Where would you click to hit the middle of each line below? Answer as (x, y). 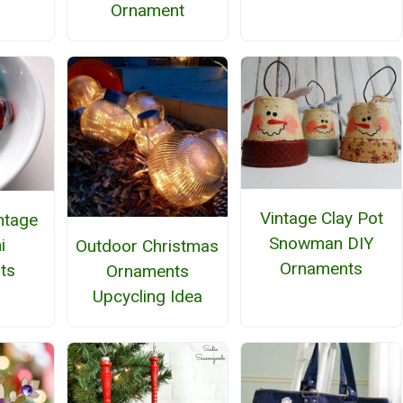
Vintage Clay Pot (321, 219)
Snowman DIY (321, 244)
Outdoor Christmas (148, 246)
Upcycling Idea (147, 297)
